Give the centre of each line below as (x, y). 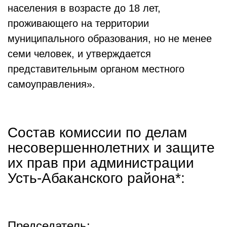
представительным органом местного (96, 69)
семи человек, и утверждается (79, 54)
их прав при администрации (101, 163)
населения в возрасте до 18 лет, (84, 8)
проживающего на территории (78, 23)
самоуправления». (51, 84)
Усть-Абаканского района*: (96, 178)
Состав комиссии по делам (97, 133)
